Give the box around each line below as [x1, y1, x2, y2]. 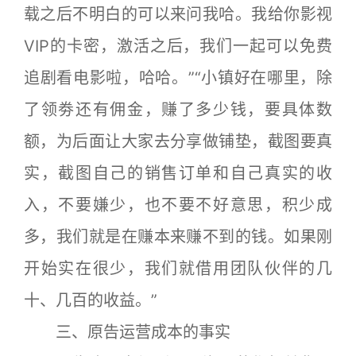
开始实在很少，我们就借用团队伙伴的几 [24, 258, 332, 278]
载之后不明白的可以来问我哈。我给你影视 [24, 4, 332, 24]
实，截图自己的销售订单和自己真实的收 [24, 163, 332, 183]
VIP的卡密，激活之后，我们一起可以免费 [24, 36, 332, 56]
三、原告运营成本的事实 [24, 322, 230, 342]
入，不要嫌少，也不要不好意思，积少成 [24, 195, 332, 215]
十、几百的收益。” [24, 290, 157, 310]
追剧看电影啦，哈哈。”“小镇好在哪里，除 [24, 68, 332, 87]
